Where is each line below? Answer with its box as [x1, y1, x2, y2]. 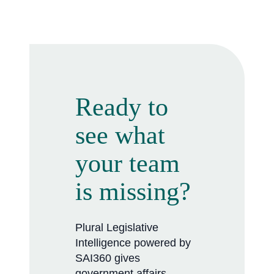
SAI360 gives [75, 252, 140, 265]
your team [75, 149, 180, 178]
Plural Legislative [75, 221, 158, 234]
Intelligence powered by [75, 237, 191, 250]
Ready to [75, 93, 168, 122]
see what [75, 121, 165, 150]
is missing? [75, 177, 191, 206]
